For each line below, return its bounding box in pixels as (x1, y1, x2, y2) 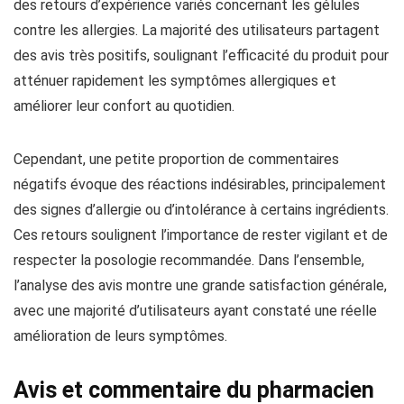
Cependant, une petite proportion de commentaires (14, 151, 339, 168)
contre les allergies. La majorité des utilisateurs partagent (14, 22, 380, 39)
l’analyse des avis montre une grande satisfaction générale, (14, 277, 387, 294)
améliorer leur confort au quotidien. (14, 97, 234, 115)
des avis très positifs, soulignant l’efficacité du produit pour (14, 47, 389, 64)
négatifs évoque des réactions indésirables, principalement (14, 176, 386, 193)
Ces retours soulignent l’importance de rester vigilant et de (14, 226, 388, 243)
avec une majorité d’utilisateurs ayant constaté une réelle (14, 302, 377, 319)
